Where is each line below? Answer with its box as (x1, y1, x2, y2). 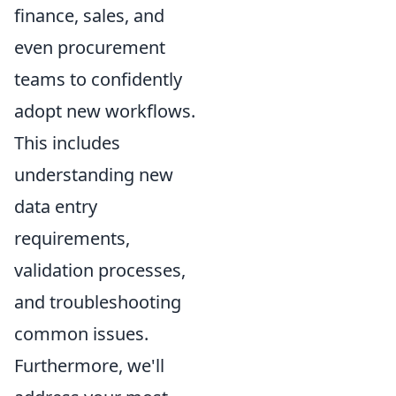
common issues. (14, 322, 148, 346)
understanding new (14, 163, 173, 187)
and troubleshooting (14, 290, 181, 314)
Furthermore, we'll (14, 354, 164, 377)
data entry (14, 194, 97, 218)
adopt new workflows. (14, 99, 195, 123)
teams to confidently (14, 67, 182, 91)
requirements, (14, 226, 130, 250)
